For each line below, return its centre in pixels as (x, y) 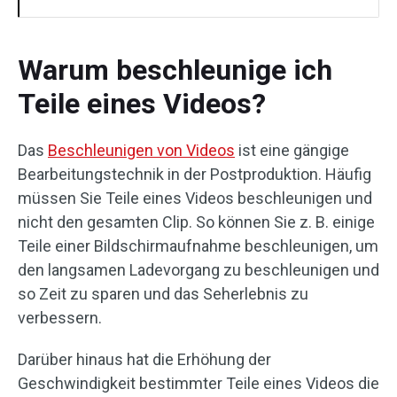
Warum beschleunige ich (175, 70)
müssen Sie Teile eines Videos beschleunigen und (195, 198)
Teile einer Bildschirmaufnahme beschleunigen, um (198, 246)
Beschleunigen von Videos (141, 150)
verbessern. (60, 318)
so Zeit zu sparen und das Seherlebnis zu (163, 294)
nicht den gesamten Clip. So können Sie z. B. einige (196, 222)
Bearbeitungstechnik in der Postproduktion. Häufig (195, 174)
